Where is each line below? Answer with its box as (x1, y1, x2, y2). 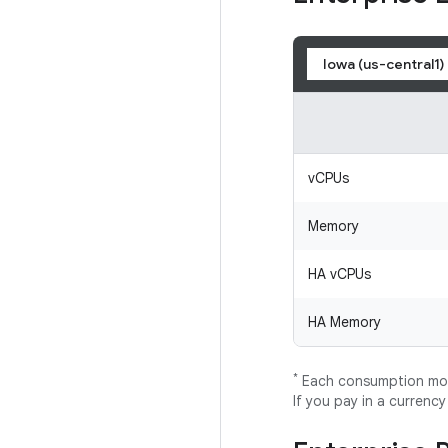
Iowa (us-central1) (323, 55, 444, 73)
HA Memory (308, 313, 381, 331)
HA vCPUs (308, 265, 371, 283)
